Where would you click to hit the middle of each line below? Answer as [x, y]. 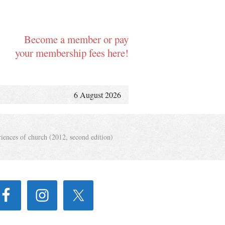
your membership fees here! [72, 53]
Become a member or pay [76, 39]
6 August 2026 [97, 95]
